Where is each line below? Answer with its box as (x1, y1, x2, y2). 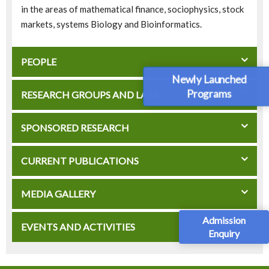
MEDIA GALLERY (21, 188, 95, 200)
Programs (189, 87, 229, 98)
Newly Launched (176, 74, 242, 86)
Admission (202, 214, 246, 226)
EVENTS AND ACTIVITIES (21, 221, 135, 233)
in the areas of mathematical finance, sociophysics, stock (21, 4, 244, 15)
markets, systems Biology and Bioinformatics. (21, 19, 202, 30)
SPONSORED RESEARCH (21, 122, 129, 134)
